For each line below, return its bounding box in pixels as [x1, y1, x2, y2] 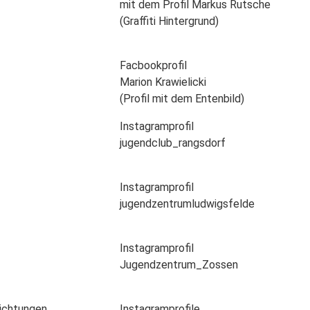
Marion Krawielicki [119, 75, 206, 89]
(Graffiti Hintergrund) [119, 14, 219, 28]
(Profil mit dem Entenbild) [119, 91, 244, 105]
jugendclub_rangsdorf [119, 136, 226, 149]
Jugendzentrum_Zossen [119, 257, 238, 271]
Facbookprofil [119, 58, 187, 72]
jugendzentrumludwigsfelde [119, 197, 255, 210]
